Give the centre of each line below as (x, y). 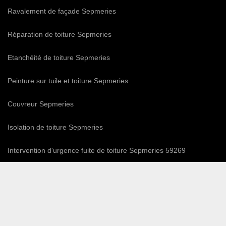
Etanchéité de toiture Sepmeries (59, 58)
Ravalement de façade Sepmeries (62, 11)
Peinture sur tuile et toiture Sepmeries (68, 81)
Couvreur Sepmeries (41, 104)
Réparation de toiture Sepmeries (60, 35)
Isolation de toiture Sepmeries (55, 127)
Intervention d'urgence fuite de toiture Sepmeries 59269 (97, 151)
